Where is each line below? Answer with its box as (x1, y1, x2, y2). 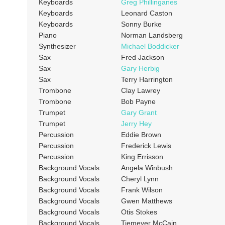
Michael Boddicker (121, 42, 179, 50)
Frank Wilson (121, 185, 163, 194)
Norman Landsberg (121, 31, 183, 39)
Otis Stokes (121, 207, 157, 216)
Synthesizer (38, 42, 76, 50)
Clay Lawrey (121, 86, 160, 94)
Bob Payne (121, 97, 156, 105)
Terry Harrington (121, 75, 173, 83)
